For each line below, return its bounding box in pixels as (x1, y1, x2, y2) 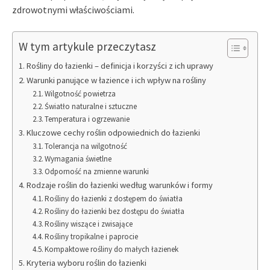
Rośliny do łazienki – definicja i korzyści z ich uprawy (26, 60, 213, 71)
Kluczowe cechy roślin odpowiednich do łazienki (26, 127, 200, 138)
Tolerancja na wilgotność (45, 140, 128, 151)
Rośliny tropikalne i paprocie (45, 231, 139, 242)
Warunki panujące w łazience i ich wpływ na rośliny (26, 74, 206, 86)
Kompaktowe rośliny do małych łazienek (45, 243, 179, 254)
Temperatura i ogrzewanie (45, 113, 130, 124)
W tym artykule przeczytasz (19, 39, 156, 54)
